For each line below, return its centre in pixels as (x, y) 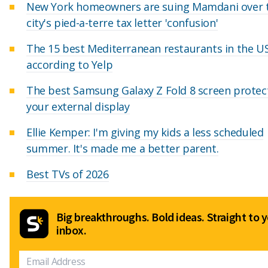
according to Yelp (70, 65)
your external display (78, 107)
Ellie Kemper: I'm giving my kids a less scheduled (145, 133)
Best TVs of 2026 (68, 174)
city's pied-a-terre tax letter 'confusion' (122, 23)
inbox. (71, 230)
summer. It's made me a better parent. (123, 149)
